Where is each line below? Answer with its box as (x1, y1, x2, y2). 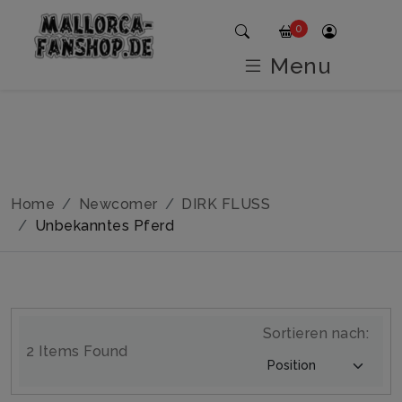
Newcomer (78, 196, 158, 213)
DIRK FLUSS (181, 196, 270, 213)
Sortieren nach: (262, 325, 369, 342)
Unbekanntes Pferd (34, 217, 174, 234)
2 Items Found (26, 342, 128, 360)
